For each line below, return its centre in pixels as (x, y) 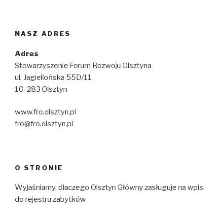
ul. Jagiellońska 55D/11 (53, 77)
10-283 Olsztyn (41, 89)
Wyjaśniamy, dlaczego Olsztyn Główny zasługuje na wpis (109, 188)
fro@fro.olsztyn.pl (44, 124)
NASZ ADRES (43, 34)
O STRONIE (39, 167)
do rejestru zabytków (50, 200)
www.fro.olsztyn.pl (45, 112)
